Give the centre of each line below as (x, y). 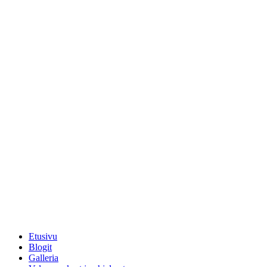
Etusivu (43, 236)
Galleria (44, 257)
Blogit (40, 247)
